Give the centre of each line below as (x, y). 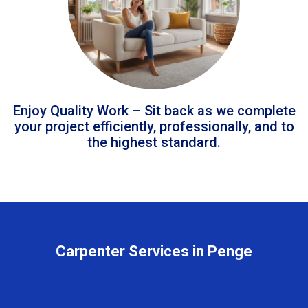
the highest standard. (154, 142)
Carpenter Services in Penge (154, 251)
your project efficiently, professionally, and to (154, 126)
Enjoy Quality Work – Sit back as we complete (154, 110)
